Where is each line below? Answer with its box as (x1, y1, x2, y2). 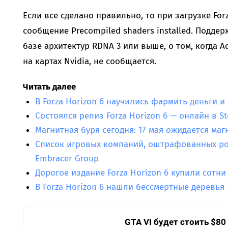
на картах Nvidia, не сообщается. (22, 55, 156, 67)
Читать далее (22, 81, 76, 92)
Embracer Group (35, 153, 99, 164)
